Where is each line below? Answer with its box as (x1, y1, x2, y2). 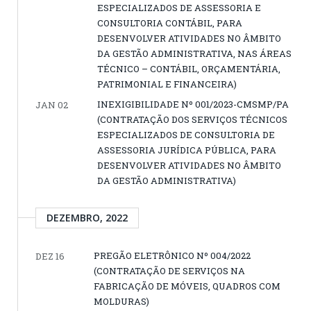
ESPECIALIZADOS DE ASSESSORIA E (97, 1, 261, 15)
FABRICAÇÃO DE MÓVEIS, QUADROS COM (94, 280, 280, 293)
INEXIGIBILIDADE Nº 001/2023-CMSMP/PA (97, 98, 289, 111)
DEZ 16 (35, 250, 65, 263)
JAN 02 (35, 99, 68, 112)
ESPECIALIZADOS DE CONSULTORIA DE (97, 128, 275, 142)
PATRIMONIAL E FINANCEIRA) (97, 78, 237, 91)
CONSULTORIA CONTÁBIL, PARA (97, 17, 242, 30)
